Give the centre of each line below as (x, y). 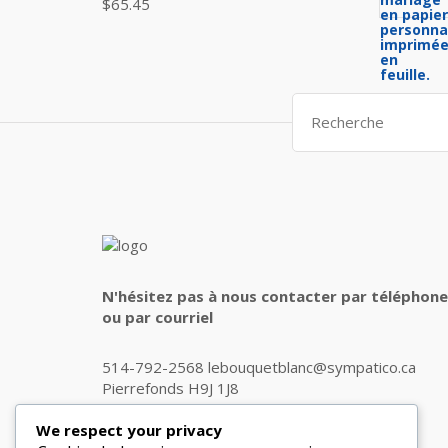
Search (316, 101)
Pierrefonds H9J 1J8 (170, 388)
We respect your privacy (129, 430)
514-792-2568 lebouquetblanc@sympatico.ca (259, 367)
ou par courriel (157, 317)
